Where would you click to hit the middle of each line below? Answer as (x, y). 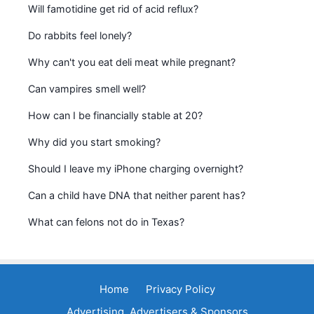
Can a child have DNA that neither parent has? (137, 196)
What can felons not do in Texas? (106, 222)
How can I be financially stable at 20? (115, 116)
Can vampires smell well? (87, 89)
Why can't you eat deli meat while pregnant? (132, 62)
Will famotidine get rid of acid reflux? (113, 9)
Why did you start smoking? (94, 142)
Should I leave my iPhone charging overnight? (136, 169)
